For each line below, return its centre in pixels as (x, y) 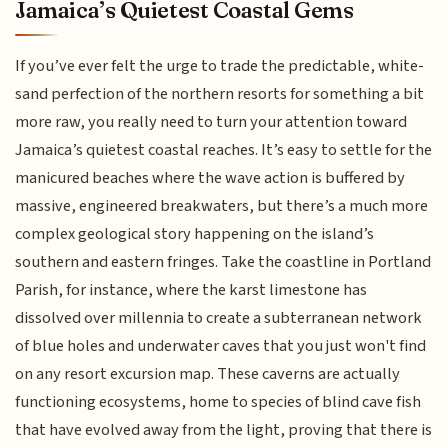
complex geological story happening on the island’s (195, 234)
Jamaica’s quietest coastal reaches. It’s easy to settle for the (224, 150)
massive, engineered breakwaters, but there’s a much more (222, 206)
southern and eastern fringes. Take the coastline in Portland (223, 262)
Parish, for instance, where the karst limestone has (191, 290)
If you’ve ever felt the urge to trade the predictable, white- (220, 66)
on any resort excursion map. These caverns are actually (208, 374)
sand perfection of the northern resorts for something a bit (220, 94)
